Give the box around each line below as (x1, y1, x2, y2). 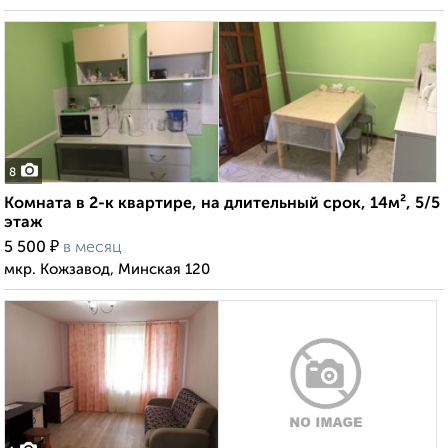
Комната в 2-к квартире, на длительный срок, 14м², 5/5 (4, 196, 440, 213)
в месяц (63, 240, 122, 257)
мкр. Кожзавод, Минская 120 (4, 262, 210, 278)
